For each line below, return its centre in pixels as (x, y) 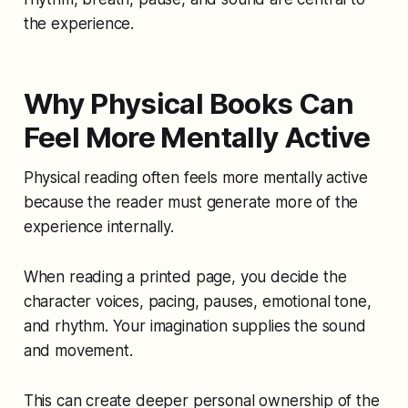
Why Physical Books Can (188, 103)
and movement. (78, 350)
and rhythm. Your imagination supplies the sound (194, 326)
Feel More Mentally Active (197, 137)
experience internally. (98, 226)
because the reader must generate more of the (191, 202)
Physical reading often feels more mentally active (195, 177)
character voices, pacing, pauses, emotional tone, (197, 301)
